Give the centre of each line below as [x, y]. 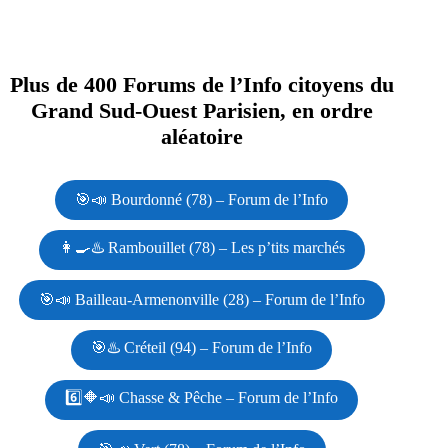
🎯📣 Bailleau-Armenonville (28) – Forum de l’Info [201, 299]
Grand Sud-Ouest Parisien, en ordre [201, 110]
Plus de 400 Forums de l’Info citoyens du [201, 84]
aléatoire [201, 136]
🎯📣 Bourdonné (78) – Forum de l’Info [202, 199]
